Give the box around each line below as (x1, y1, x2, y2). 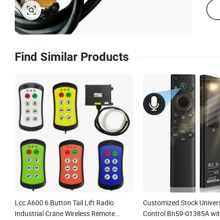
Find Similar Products (15, 50, 129, 64)
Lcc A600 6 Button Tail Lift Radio (15, 197, 114, 207)
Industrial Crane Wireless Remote (15, 208, 115, 218)
